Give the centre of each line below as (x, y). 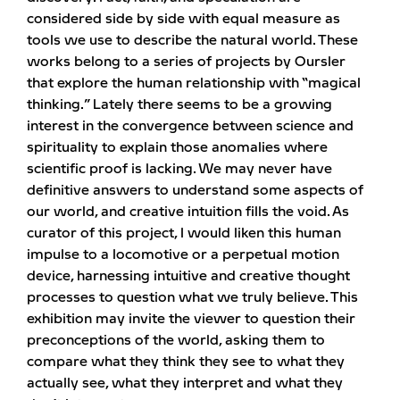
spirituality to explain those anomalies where (177, 147)
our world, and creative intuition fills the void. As (188, 212)
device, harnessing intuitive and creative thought (188, 276)
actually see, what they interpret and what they (185, 383)
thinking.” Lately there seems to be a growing (179, 104)
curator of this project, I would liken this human (184, 233)
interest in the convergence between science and (190, 126)
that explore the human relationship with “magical (194, 83)
